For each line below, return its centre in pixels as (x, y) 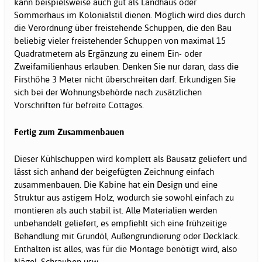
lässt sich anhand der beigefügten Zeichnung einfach (114, 172)
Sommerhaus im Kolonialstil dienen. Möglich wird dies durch (130, 15)
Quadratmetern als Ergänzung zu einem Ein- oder (108, 54)
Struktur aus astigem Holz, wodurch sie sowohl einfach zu (124, 198)
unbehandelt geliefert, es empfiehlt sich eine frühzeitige (120, 223)
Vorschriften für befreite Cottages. (79, 105)
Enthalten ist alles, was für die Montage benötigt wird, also (126, 249)
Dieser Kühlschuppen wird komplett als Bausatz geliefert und (130, 159)
